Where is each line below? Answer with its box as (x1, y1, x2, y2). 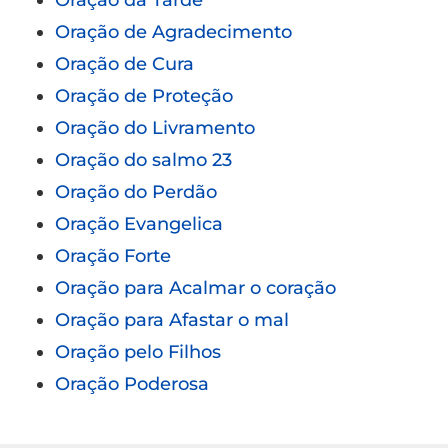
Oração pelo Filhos (55, 340, 221, 363)
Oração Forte (55, 244, 171, 267)
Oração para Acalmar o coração (55, 276, 336, 299)
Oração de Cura (55, 52, 194, 75)
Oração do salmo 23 (55, 148, 232, 171)
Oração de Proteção (55, 84, 233, 107)
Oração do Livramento (55, 116, 255, 139)
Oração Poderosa (55, 372, 209, 395)
